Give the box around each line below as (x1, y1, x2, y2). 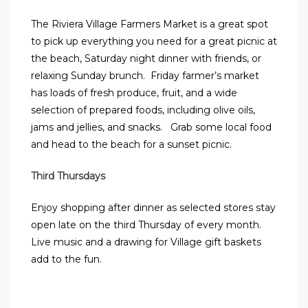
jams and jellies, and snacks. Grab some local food (31, 121, 272, 134)
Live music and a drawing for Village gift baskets (31, 236, 261, 249)
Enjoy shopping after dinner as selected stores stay (31, 201, 276, 214)
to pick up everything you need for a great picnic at (31, 35, 277, 48)
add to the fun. (31, 253, 102, 266)
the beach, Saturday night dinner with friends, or (31, 52, 261, 65)
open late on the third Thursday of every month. (31, 219, 261, 232)
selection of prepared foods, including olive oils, (31, 104, 255, 117)
